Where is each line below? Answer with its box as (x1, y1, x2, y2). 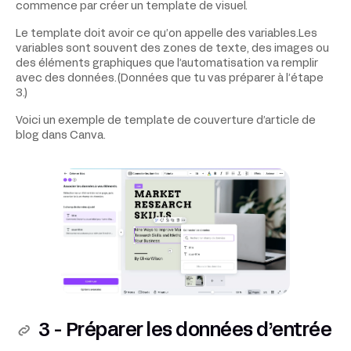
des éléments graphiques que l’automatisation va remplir (16, 58, 318, 69)
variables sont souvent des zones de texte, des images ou (16, 43, 329, 54)
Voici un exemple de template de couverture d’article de (16, 115, 316, 126)
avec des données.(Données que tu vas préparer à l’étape (16, 73, 324, 84)
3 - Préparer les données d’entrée (38, 322, 332, 340)
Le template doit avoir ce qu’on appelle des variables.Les (16, 28, 317, 39)
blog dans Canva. (16, 130, 106, 141)
